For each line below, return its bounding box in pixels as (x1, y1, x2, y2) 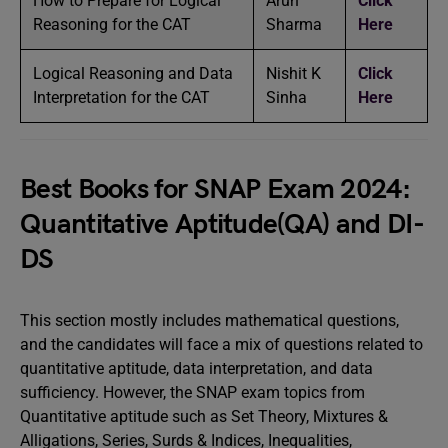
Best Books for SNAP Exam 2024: (20, 173, 410, 206)
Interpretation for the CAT (33, 88, 214, 107)
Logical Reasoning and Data (33, 64, 233, 83)
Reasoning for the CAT (33, 15, 195, 34)
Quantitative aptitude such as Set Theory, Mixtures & (20, 407, 388, 426)
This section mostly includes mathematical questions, (20, 311, 399, 330)
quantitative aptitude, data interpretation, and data (20, 359, 373, 378)
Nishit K (266, 64, 321, 83)
